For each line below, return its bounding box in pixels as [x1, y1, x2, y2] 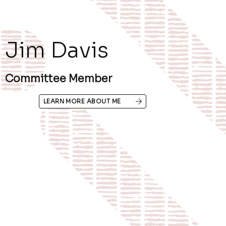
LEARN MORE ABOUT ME [43, 97, 121, 105]
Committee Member [5, 72, 112, 86]
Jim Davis [5, 37, 109, 64]
